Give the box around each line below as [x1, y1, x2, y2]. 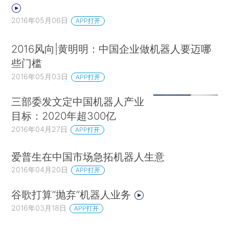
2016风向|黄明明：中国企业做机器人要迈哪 [11, 42, 212, 56]
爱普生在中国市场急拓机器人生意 [11, 150, 165, 163]
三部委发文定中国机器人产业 [11, 95, 145, 108]
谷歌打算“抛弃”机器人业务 [11, 188, 134, 201]
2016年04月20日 [11, 165, 68, 174]
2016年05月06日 [11, 15, 68, 25]
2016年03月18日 [11, 203, 67, 213]
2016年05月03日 [11, 72, 68, 81]
